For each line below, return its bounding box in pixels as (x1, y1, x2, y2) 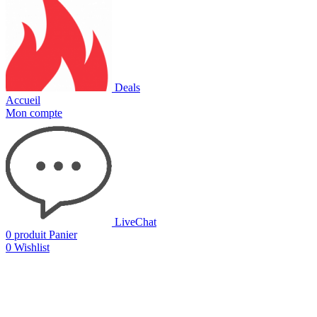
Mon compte (6, 106, 62, 119)
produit (14, 228, 46, 241)
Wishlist (14, 241, 50, 253)
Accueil (6, 93, 40, 106)
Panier (49, 228, 77, 241)
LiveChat (115, 215, 156, 228)
